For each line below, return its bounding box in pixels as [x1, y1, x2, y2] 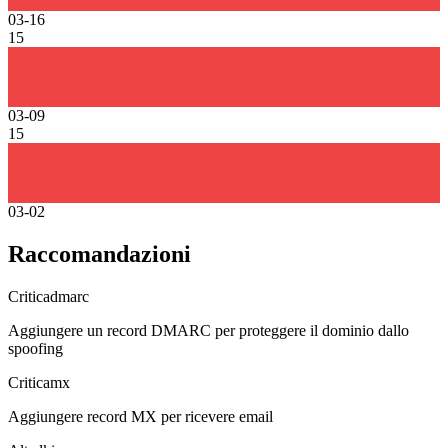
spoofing [8, 339, 63, 357]
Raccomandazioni [8, 240, 191, 267]
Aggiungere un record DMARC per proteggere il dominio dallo [8, 321, 409, 339]
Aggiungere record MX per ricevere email [8, 407, 273, 425]
